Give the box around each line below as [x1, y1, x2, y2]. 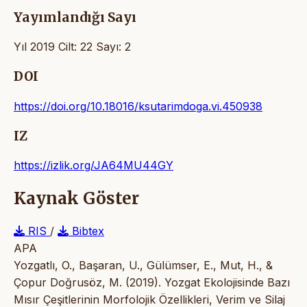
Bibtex [69, 224, 104, 238]
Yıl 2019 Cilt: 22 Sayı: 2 [14, 40, 131, 54]
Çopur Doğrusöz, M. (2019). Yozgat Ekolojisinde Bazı [14, 275, 290, 290]
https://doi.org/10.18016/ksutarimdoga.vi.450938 [14, 99, 262, 113]
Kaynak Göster [14, 188, 139, 210]
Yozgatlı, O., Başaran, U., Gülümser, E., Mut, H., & [14, 258, 273, 273]
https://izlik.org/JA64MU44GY [14, 158, 173, 173]
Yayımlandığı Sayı [14, 9, 136, 25]
